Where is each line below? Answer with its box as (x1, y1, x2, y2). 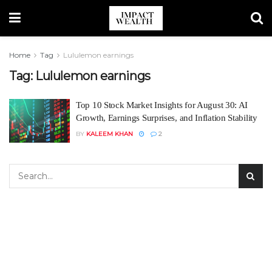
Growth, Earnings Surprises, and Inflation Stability (76, 113, 257, 123)
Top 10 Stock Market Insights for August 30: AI (76, 100, 248, 110)
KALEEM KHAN (86, 130, 133, 138)
